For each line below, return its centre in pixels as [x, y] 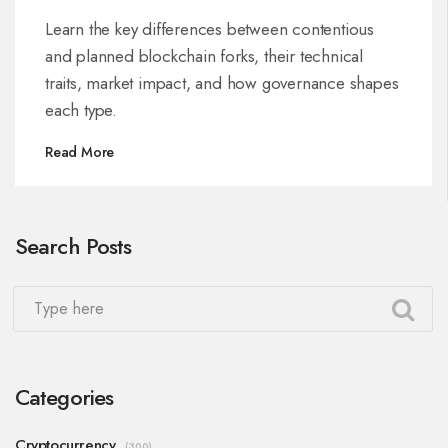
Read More [80, 151]
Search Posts [73, 245]
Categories [64, 396]
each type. [81, 109]
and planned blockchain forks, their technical [204, 55]
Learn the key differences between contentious [209, 28]
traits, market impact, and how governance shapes [222, 82]
